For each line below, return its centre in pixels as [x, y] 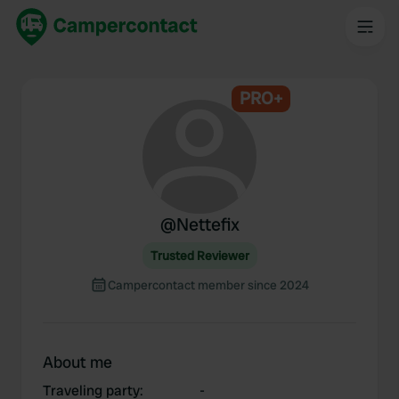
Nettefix [208, 224]
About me [77, 362]
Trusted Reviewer [199, 256]
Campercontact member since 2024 [208, 285]
